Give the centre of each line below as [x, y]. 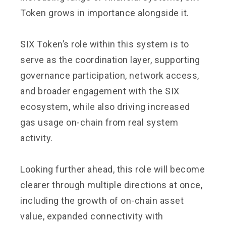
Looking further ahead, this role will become [112, 169]
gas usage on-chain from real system [99, 122]
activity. [37, 138]
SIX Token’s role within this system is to [105, 44]
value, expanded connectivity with [92, 216]
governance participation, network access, [110, 75]
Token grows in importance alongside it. [105, 13]
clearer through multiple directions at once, [111, 185]
